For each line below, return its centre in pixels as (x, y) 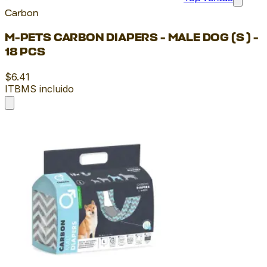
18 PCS (25, 53)
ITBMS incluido (39, 89)
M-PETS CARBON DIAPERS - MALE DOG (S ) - (132, 38)
